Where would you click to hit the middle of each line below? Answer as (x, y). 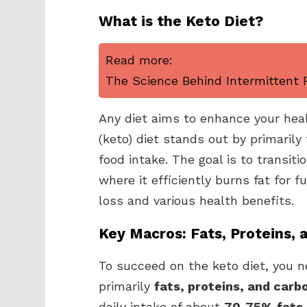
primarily (126, 286)
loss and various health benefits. (196, 200)
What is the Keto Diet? (181, 21)
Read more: (139, 60)
